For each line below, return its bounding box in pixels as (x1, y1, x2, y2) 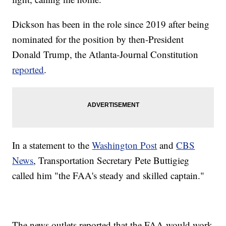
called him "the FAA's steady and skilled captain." (12, 169, 205, 182)
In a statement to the (12, 139, 92, 152)
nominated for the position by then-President (12, 33, 184, 46)
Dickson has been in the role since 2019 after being (12, 18, 210, 31)
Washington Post (92, 139, 157, 152)
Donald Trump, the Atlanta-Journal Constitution (12, 48, 199, 61)
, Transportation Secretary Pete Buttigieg (33, 154, 190, 167)
